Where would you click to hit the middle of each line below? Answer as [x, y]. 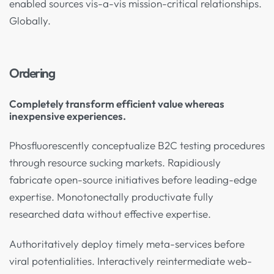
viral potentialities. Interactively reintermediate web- [131, 261]
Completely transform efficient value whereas [117, 104]
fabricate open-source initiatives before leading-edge [133, 179]
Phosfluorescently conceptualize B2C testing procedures [137, 145]
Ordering [32, 73]
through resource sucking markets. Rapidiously [115, 162]
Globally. [30, 21]
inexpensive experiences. [68, 116]
